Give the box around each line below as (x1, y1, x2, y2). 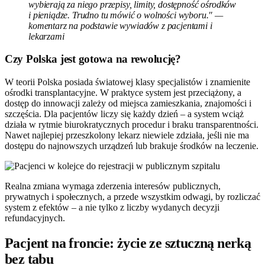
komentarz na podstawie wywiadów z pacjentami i (28, 20, 212, 31)
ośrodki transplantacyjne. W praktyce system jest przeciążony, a (5, 88, 241, 98)
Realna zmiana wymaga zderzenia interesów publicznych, (5, 181, 221, 192)
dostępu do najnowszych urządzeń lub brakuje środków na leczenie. (5, 141, 258, 151)
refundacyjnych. (5, 213, 65, 224)
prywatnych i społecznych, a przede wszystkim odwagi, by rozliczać (5, 192, 260, 202)
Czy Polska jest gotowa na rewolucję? (5, 53, 181, 66)
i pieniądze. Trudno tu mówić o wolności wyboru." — (28, 9, 223, 20)
